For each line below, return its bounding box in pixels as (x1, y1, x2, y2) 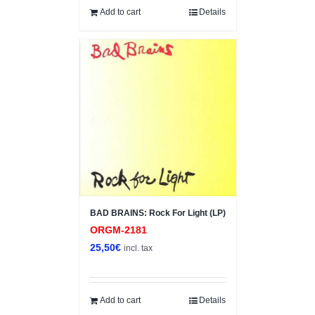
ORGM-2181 (89, 224, 147, 236)
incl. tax (123, 243, 153, 252)
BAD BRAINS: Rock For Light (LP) (89, 207, 226, 218)
